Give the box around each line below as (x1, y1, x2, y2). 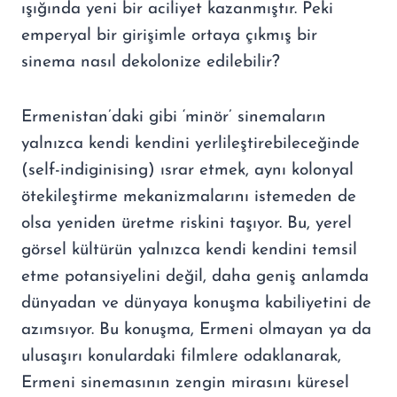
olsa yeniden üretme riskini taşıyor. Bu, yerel (21, 214, 352, 232)
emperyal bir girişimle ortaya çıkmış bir (21, 27, 317, 44)
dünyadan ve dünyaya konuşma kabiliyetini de (21, 294, 371, 312)
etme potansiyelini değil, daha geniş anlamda (21, 268, 369, 285)
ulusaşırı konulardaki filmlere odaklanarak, (21, 347, 341, 365)
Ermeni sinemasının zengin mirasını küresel (21, 374, 349, 392)
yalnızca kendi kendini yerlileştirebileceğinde (21, 135, 360, 152)
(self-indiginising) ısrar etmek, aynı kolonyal (21, 161, 354, 179)
